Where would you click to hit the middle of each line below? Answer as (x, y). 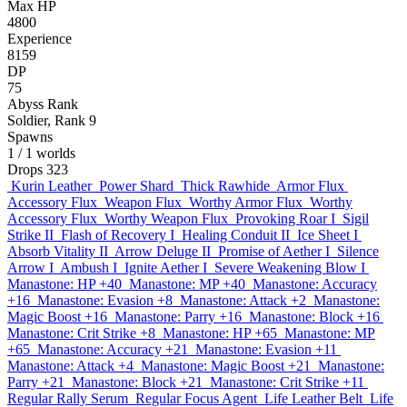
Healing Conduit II (236, 235)
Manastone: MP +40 (187, 284)
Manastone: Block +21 (137, 382)
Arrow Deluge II (163, 251)
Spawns (30, 137)
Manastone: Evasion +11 (266, 349)
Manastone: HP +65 (220, 333)
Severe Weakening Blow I (290, 268)
